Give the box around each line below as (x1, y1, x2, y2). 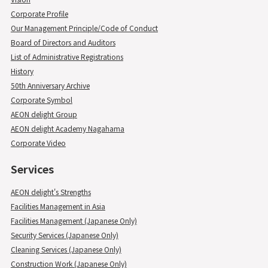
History (10, 65, 33, 76)
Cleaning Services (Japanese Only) (10, 243, 121, 254)
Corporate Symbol (10, 94, 72, 105)
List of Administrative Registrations (10, 51, 123, 62)
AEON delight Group (10, 108, 77, 119)
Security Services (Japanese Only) (10, 229, 118, 240)
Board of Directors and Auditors (10, 36, 115, 47)
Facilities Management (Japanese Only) (10, 215, 137, 226)
